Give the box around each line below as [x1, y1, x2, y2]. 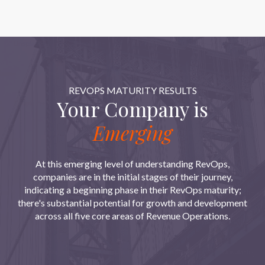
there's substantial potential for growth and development [18, 197, 247, 209]
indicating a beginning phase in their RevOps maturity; [24, 184, 241, 196]
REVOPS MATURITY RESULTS [68, 85, 197, 96]
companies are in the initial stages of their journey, [33, 171, 232, 183]
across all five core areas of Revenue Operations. [35, 210, 230, 222]
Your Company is [57, 96, 208, 122]
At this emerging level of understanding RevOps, [35, 158, 230, 170]
